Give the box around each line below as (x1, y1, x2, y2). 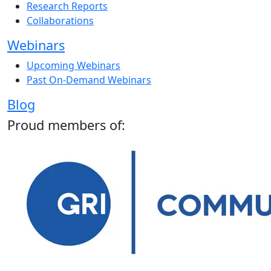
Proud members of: (7, 116, 125, 134)
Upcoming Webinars (27, 59, 120, 73)
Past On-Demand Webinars (27, 73, 151, 87)
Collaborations (27, 14, 94, 28)
